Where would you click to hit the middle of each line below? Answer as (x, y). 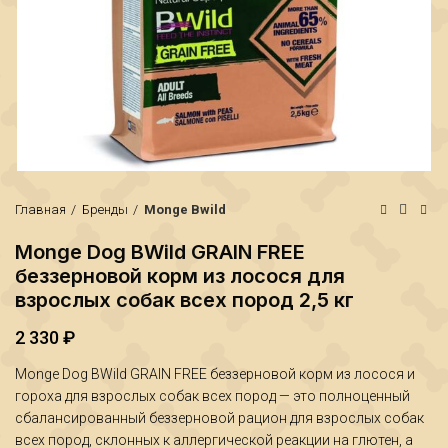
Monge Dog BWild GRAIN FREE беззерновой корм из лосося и (215, 374)
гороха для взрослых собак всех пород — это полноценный (212, 396)
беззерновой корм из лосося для (180, 276)
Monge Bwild (185, 209)
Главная (40, 209)
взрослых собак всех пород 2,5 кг (184, 300)
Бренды (105, 209)
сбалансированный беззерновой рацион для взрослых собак (219, 418)
